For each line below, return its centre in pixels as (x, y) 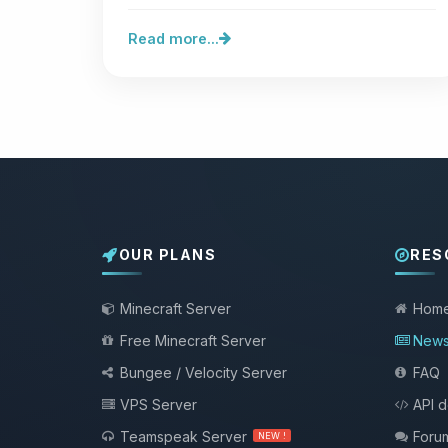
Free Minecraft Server (193, 340)
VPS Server (158, 404)
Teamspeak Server (183, 436)
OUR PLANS (167, 255)
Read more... (173, 38)
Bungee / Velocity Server (203, 372)
